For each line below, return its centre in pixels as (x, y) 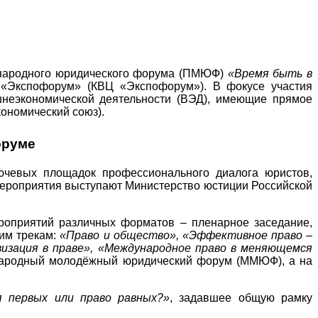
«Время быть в (270, 73)
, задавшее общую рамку (241, 297)
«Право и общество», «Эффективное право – (186, 235)
